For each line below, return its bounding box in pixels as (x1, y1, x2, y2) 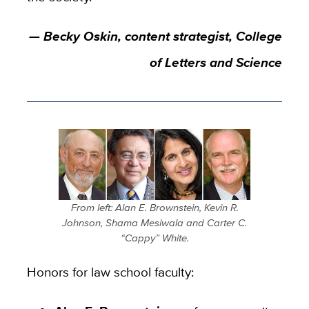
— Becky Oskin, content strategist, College (29, 26, 283, 46)
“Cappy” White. (120, 230, 189, 245)
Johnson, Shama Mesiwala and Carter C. (62, 215, 247, 230)
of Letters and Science (150, 52, 283, 72)
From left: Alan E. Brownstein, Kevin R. (70, 199, 239, 215)
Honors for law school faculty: (26, 261, 194, 281)
